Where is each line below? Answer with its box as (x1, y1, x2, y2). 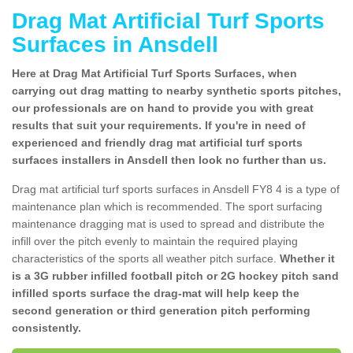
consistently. (12, 321, 81, 334)
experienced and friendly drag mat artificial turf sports (12, 136, 303, 149)
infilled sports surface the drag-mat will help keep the (12, 286, 299, 299)
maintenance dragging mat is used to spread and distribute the (12, 217, 325, 230)
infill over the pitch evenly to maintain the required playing (12, 234, 298, 247)
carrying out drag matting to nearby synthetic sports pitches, (12, 84, 341, 97)
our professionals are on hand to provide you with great (12, 101, 314, 114)
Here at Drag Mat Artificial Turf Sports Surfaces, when (12, 66, 297, 80)
